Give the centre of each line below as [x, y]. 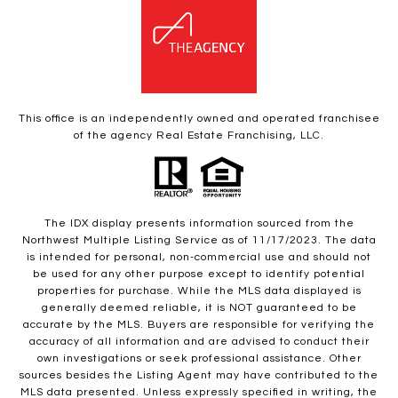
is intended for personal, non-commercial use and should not [199, 258]
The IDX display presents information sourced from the [199, 224]
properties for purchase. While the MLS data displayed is [199, 291]
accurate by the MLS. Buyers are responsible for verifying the [199, 325]
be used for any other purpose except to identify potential [199, 275]
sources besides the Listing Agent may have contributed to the [199, 376]
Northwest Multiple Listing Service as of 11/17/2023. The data [199, 241]
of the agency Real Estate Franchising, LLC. [199, 135]
